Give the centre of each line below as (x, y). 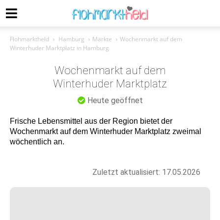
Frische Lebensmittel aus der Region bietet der (91, 121)
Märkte (102, 39)
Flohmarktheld (29, 39)
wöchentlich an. (37, 142)
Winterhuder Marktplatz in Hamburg (59, 48)
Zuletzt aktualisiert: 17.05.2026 (146, 172)
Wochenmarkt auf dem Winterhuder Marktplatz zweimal (106, 131)
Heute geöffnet (114, 100)
